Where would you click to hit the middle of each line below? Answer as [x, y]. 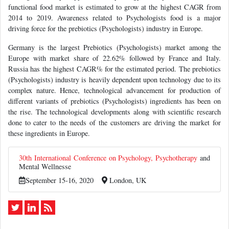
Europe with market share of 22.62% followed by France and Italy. [114, 55]
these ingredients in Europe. [49, 130]
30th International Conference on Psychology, [87, 155]
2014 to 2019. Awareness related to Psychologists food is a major [114, 15]
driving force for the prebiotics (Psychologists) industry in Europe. [106, 26]
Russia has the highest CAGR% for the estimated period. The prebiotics [114, 66]
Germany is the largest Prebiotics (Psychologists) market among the [114, 44]
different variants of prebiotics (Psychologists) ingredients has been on [114, 98]
